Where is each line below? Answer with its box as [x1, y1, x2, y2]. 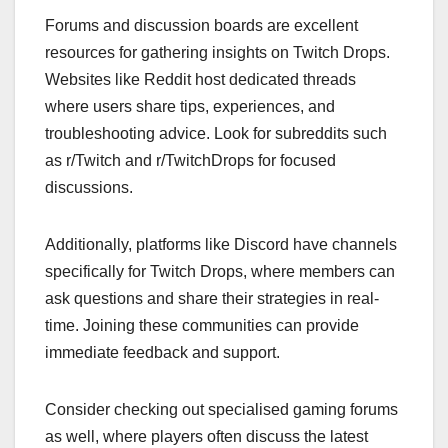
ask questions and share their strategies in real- [45, 290, 379, 308]
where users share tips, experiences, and [45, 98, 335, 116]
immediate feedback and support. [45, 344, 280, 362]
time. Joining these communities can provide [45, 317, 359, 335]
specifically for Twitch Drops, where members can [45, 263, 395, 281]
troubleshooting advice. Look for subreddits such [45, 125, 387, 143]
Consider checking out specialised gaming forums [45, 401, 398, 419]
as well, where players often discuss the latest [45, 428, 368, 446]
